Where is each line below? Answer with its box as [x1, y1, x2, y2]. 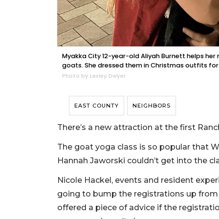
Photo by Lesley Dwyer [62, 71, 126, 80]
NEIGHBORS [132, 102, 171, 109]
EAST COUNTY [74, 102, 119, 109]
